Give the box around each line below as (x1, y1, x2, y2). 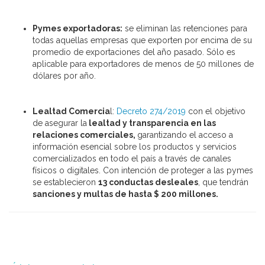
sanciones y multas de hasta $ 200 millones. (33, 189, 218, 199)
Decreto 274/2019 (117, 106, 186, 116)
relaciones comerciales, (33, 130, 137, 140)
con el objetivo (186, 106, 245, 116)
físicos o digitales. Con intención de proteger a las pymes (33, 165, 253, 175)
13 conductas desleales (98, 177, 198, 187)
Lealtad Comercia (33, 106, 110, 116)
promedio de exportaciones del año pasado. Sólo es (33, 47, 235, 57)
